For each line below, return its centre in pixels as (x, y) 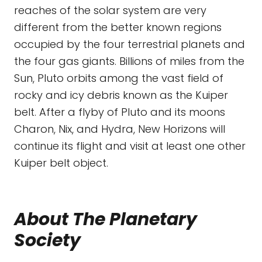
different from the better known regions (118, 27)
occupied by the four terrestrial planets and (130, 44)
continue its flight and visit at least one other (130, 146)
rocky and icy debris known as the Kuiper (121, 95)
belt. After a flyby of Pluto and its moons (120, 112)
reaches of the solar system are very (110, 10)
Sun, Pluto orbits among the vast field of (119, 78)
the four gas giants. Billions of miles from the (129, 61)
